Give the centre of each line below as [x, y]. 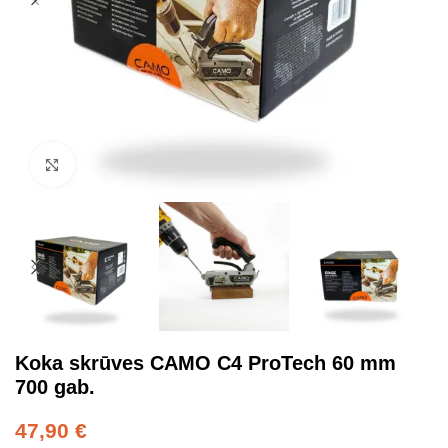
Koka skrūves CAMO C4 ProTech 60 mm [205, 363]
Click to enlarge [128, 164]
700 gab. [55, 387]
